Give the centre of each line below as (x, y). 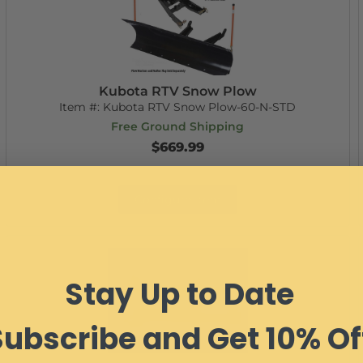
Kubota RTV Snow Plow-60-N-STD (200, 107)
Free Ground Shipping (178, 126)
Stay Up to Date (179, 294)
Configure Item (177, 199)
